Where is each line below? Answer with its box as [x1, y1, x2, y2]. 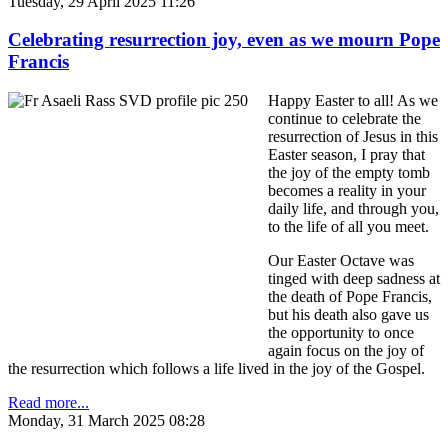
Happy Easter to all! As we [268, 92, 438, 110]
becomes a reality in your [268, 182, 426, 200]
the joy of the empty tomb [268, 164, 430, 182]
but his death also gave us [268, 306, 429, 324]
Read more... [8, 394, 89, 412]
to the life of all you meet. [268, 218, 429, 236]
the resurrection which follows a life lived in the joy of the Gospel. [8, 360, 425, 378]
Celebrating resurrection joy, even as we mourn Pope [8, 29, 440, 51]
